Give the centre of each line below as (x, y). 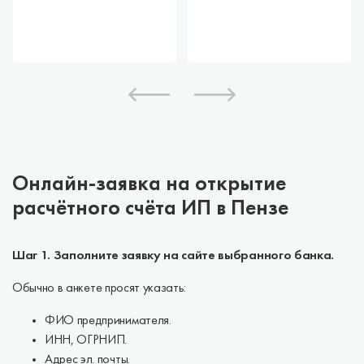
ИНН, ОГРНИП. (86, 340)
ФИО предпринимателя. (108, 321)
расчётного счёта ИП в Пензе (150, 209)
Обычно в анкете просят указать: (100, 288)
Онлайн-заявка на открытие (149, 185)
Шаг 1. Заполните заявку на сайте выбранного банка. (173, 256)
